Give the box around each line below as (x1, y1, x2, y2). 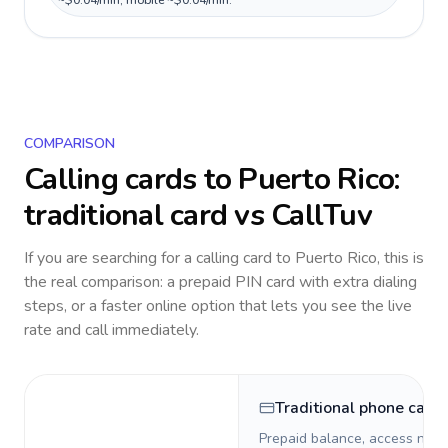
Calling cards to (24, 159, 239, 200)
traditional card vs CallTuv (24, 195, 372, 236)
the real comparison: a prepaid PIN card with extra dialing (24, 271, 417, 293)
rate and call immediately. (24, 319, 199, 341)
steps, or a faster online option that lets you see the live (24, 295, 412, 317)
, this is (377, 247, 424, 269)
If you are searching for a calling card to (24, 247, 295, 269)
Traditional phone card (275, 397, 441, 419)
